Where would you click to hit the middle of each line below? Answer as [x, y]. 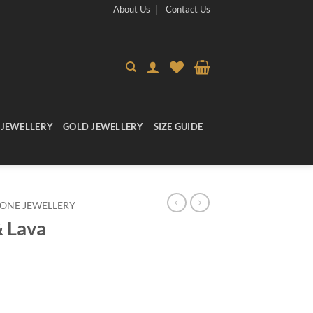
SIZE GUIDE [178, 126]
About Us [131, 9]
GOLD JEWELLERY [103, 126]
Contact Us [188, 9]
